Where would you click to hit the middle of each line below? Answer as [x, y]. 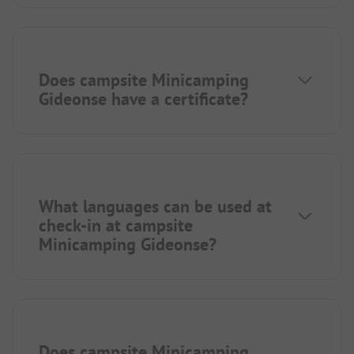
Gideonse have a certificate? [143, 99]
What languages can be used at [155, 207]
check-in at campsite [116, 226]
